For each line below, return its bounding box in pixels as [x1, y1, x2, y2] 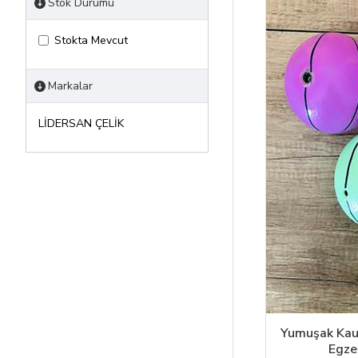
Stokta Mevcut [54, 33, 128, 48]
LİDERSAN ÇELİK [38, 116, 124, 131]
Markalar [48, 78, 93, 93]
